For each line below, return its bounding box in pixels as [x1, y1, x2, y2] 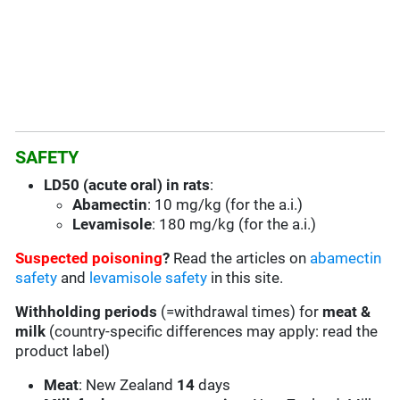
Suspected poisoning [15, 249, 163, 268]
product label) [15, 342, 111, 361]
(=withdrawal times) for [161, 303, 323, 321]
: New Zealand [79, 376, 178, 395]
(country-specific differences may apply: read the [46, 322, 379, 341]
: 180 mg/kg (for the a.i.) [152, 215, 317, 234]
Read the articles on [173, 249, 311, 268]
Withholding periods [15, 303, 162, 321]
